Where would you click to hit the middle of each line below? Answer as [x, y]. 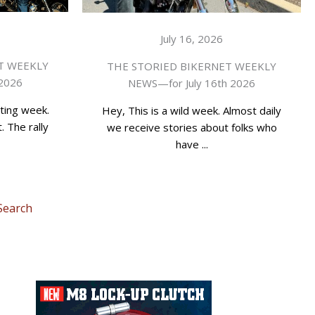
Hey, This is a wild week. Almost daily [192, 110]
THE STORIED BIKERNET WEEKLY [192, 66]
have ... [192, 144]
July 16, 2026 [192, 38]
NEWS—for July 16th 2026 [192, 83]
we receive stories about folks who [192, 127]
